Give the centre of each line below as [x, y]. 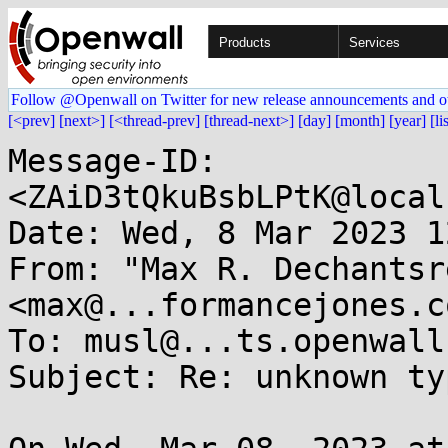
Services [374, 42]
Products [245, 42]
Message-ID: [112, 161]
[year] [407, 120]
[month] [360, 120]
